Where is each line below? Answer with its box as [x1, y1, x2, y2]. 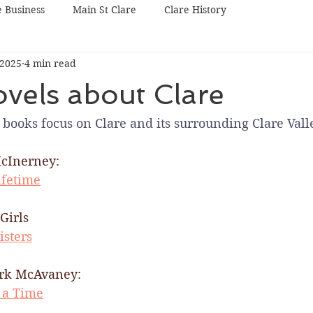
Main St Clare [73, 3, 136, 16]
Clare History [164, 3, 226, 16]
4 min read [24, 57, 76, 70]
